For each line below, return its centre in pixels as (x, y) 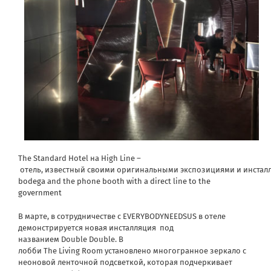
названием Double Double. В (71, 239)
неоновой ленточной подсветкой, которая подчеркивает (125, 262)
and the (61, 181)
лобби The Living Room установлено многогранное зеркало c (132, 250)
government (40, 192)
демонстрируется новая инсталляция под (96, 227)
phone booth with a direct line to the (144, 181)
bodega (32, 181)
